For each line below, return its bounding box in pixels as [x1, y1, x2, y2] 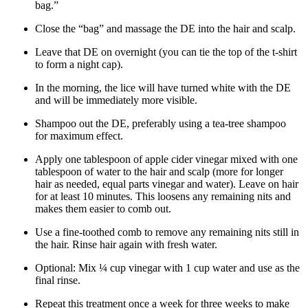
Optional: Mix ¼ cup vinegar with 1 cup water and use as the [35, 262, 300, 274]
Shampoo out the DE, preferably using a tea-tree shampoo [35, 118, 286, 130]
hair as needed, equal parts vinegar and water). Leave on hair [35, 178, 298, 190]
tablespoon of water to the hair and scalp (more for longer [35, 166, 283, 178]
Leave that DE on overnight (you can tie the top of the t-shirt [35, 46, 297, 58]
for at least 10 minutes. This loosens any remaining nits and [35, 190, 291, 203]
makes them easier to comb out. [35, 203, 171, 215]
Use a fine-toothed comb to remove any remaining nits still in [35, 226, 299, 239]
